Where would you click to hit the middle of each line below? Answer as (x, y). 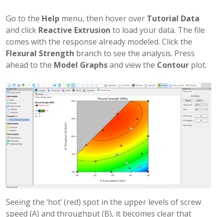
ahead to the (30, 65)
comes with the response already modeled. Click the (99, 41)
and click (22, 30)
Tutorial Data (173, 18)
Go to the (24, 18)
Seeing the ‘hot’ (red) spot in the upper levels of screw (103, 202)
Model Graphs (81, 65)
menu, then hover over (103, 18)
